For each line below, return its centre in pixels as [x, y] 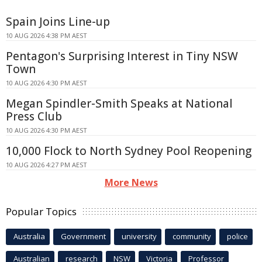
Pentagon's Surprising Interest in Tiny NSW [122, 56]
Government [83, 237]
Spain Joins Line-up [58, 22]
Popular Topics [41, 212]
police [237, 237]
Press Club [34, 117]
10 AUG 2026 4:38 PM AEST [46, 36]
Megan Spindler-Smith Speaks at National [119, 104]
